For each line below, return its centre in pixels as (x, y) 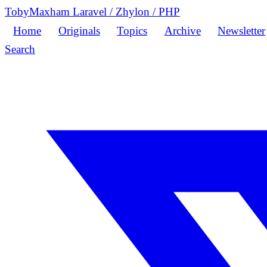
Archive (182, 30)
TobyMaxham (39, 12)
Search (20, 49)
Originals (79, 30)
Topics (132, 30)
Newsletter (242, 30)
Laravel (91, 12)
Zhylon (133, 12)
